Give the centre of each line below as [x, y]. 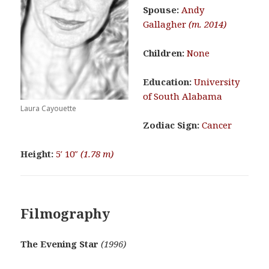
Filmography [65, 213]
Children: [164, 53]
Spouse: [161, 10]
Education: [168, 82]
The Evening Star [60, 244]
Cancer [217, 125]
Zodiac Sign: [171, 125]
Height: [37, 154]
